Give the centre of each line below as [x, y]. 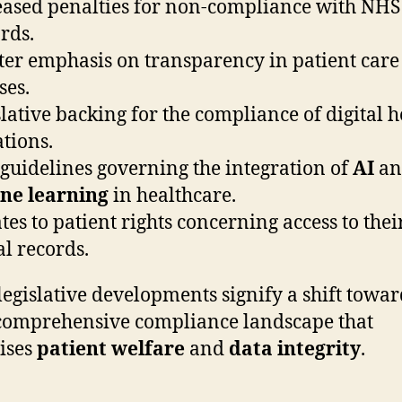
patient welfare [111, 349]
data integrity [295, 349]
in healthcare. [172, 196]
